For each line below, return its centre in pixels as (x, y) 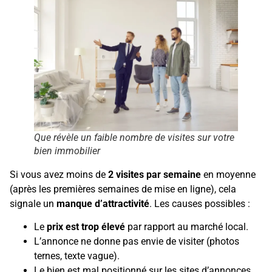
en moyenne (228, 174)
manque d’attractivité (103, 203)
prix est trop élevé (86, 226)
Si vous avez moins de (59, 174)
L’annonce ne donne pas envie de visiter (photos (137, 241)
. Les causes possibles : (200, 203)
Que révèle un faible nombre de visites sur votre (134, 137)
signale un (33, 203)
